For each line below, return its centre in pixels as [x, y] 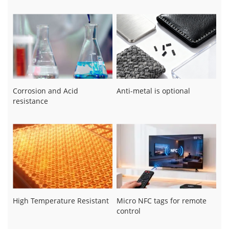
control [128, 211]
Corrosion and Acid [45, 91]
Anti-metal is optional [153, 91]
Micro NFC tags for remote [161, 200]
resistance [30, 101]
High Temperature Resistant [61, 200]
